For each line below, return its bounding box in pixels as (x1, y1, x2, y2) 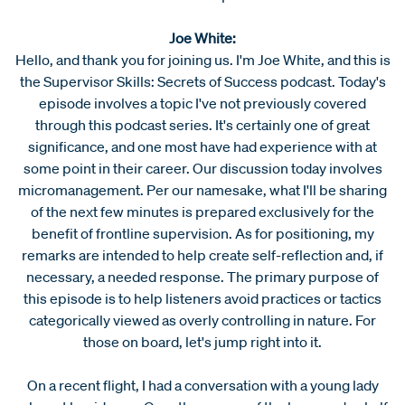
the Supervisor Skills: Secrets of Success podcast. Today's (19, 71, 386, 90)
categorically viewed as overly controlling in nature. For (29, 310, 376, 329)
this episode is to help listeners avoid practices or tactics (24, 288, 381, 307)
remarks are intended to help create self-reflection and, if (22, 245, 383, 264)
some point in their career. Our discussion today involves (23, 158, 382, 177)
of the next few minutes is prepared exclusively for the (31, 202, 374, 221)
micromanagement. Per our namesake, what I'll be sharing (18, 180, 387, 199)
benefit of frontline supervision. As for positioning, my (31, 223, 374, 242)
